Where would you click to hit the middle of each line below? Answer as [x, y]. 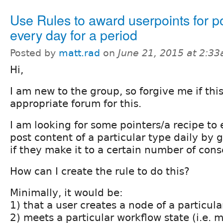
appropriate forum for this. [76, 103]
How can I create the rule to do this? [100, 171]
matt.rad [79, 53]
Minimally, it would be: [66, 192]
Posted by [34, 53]
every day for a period [74, 34]
